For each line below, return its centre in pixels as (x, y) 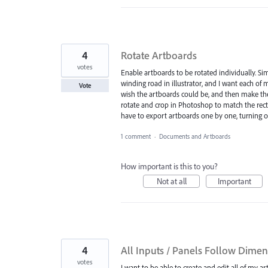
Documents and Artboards (195, 136)
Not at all (171, 181)
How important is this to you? (169, 166)
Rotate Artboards (159, 56)
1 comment (136, 136)
